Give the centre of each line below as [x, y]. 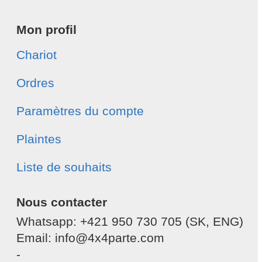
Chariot [37, 55]
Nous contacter [62, 202]
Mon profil [46, 30]
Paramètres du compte [80, 111]
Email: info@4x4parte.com [90, 238]
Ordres [35, 83]
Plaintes [39, 139]
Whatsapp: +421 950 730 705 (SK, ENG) [130, 222]
